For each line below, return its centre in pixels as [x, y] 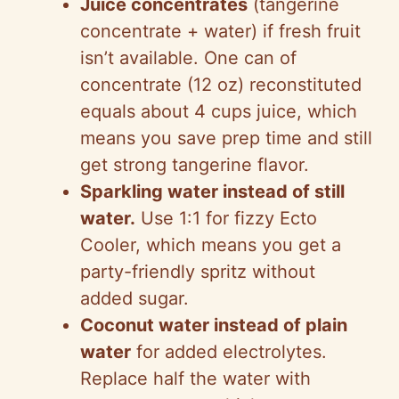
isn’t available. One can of [188, 58]
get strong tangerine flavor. [195, 165]
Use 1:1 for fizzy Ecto [226, 219]
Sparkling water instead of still [212, 192]
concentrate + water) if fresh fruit [220, 32]
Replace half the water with [195, 379]
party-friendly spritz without [198, 272]
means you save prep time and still [226, 138]
